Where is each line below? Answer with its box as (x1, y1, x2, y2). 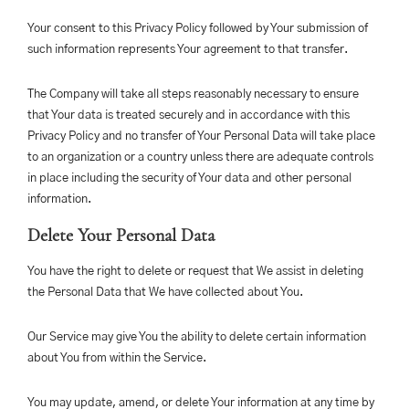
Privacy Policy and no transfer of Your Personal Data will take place (27, 131, 375, 142)
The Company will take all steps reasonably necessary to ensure (27, 89, 359, 100)
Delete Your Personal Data (27, 225, 215, 246)
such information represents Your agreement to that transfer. (27, 44, 348, 56)
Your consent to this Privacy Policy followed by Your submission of (27, 23, 368, 35)
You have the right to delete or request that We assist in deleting (27, 266, 363, 278)
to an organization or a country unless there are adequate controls (27, 152, 373, 163)
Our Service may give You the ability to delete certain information (27, 331, 366, 343)
